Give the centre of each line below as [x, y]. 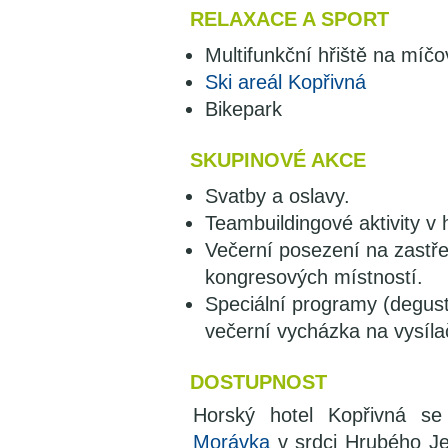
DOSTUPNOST [258, 382]
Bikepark [243, 109]
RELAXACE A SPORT [289, 19]
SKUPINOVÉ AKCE [278, 160]
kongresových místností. [314, 277]
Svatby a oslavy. [277, 196]
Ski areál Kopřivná [285, 82]
